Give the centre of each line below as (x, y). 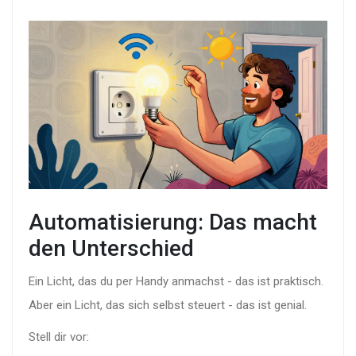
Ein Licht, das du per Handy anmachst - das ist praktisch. (176, 281)
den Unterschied (111, 248)
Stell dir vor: (59, 337)
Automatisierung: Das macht (173, 222)
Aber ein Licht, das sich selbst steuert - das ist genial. (168, 305)
